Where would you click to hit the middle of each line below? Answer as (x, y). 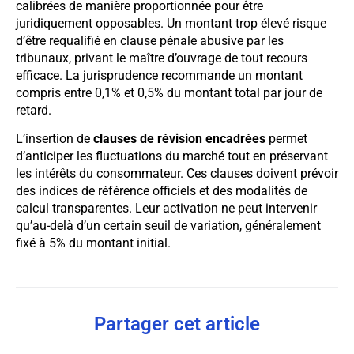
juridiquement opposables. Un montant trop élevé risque (171, 23)
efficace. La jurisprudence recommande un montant (159, 75)
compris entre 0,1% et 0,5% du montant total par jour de (169, 92)
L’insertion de (55, 138)
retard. (34, 110)
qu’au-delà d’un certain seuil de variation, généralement (168, 225)
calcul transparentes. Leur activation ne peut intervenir (166, 208)
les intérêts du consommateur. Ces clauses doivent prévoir (177, 173)
